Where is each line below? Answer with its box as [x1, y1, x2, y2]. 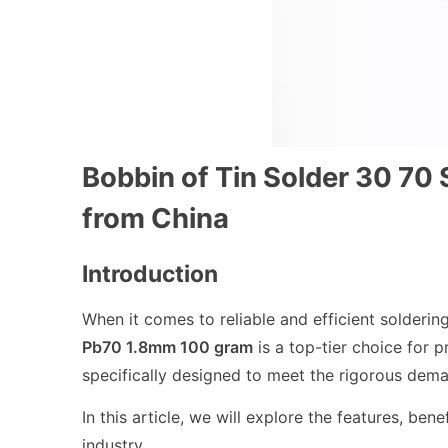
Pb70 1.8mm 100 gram [82, 336, 253, 357]
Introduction [82, 260, 218, 289]
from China [82, 201, 229, 235]
